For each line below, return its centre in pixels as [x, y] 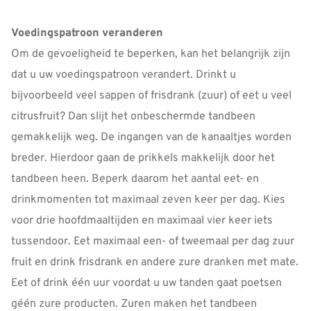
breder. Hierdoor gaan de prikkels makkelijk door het [143, 159]
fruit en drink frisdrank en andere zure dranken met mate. [155, 263]
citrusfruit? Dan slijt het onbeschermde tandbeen [133, 117]
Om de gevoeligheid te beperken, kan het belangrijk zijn [151, 54]
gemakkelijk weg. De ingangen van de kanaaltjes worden [151, 138]
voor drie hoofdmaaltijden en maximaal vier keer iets [142, 221]
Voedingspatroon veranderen [87, 34]
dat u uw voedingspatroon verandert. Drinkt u [124, 75]
